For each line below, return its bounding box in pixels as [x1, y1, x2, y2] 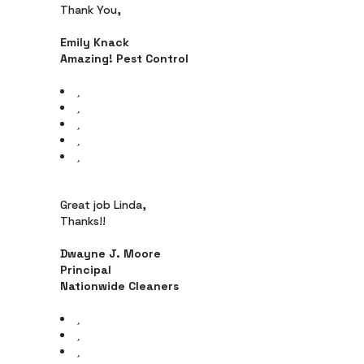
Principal [60, 262, 111, 277]
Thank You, [60, 2, 121, 17]
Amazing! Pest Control [60, 51, 188, 66]
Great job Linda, [60, 197, 146, 212]
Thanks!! [60, 214, 106, 228]
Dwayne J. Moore [60, 246, 161, 261]
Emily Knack [60, 35, 129, 50]
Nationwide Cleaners [60, 279, 179, 293]
